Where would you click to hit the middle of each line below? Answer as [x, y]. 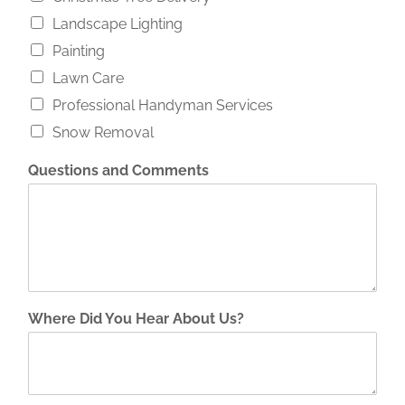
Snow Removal [103, 132]
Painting [78, 51]
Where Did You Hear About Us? [136, 318]
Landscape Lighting [117, 24]
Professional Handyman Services [162, 105]
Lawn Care [88, 78]
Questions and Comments [118, 170]
